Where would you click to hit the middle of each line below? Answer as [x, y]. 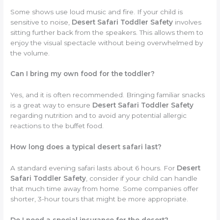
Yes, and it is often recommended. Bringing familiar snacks [108, 95]
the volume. [30, 53]
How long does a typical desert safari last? [86, 147]
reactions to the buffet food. [57, 126]
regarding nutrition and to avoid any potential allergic [99, 116]
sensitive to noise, [41, 22]
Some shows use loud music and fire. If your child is [97, 12]
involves [187, 22]
